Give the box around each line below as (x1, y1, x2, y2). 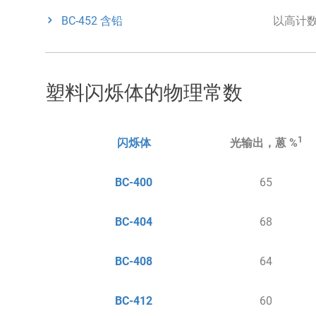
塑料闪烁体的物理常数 (45, 81, 243, 104)
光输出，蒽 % (229, 136, 298, 150)
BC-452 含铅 (61, 14, 123, 28)
